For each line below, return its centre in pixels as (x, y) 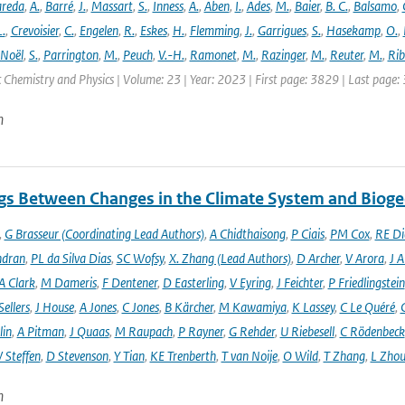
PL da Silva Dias (71, 258)
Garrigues (282, 30)
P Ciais (307, 234)
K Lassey (313, 307)
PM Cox (349, 234)
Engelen (99, 30)
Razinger (283, 55)
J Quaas (89, 331)
